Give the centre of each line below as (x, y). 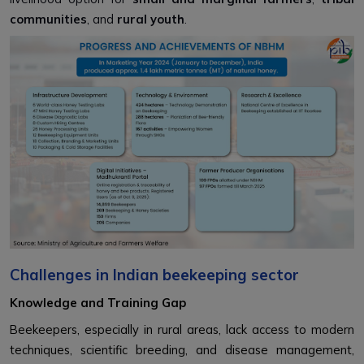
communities (48, 19)
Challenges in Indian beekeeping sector (156, 275)
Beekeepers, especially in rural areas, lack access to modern (182, 330)
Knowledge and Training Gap (98, 303)
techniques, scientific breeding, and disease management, (182, 350)
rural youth (151, 19)
